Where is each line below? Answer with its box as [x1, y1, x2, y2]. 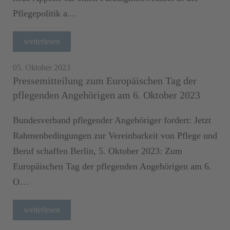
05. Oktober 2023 [13, 63, 70, 72]
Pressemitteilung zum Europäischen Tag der [13, 74, 197, 86]
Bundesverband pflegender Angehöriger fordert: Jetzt [13, 114, 211, 125]
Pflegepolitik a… [13, 8, 76, 18]
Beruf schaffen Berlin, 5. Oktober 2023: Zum [13, 145, 182, 156]
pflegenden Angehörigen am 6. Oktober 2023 [13, 89, 210, 101]
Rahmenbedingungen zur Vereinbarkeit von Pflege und [13, 130, 217, 141]
